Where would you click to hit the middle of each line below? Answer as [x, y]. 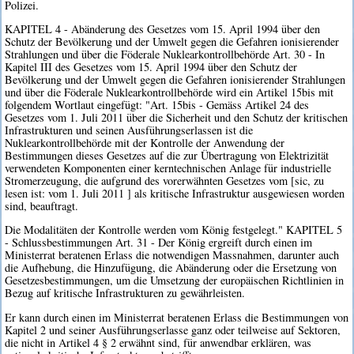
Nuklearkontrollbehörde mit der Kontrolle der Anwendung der [145, 143]
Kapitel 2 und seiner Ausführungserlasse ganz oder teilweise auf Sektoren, [173, 330]
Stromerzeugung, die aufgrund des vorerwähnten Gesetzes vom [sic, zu [165, 181]
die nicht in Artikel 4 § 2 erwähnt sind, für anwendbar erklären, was [158, 342]
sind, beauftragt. [42, 206]
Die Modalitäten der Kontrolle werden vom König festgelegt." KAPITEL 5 [174, 230]
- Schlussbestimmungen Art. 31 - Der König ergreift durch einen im [159, 243]
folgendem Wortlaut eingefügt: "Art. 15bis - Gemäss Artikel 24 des [157, 105]
